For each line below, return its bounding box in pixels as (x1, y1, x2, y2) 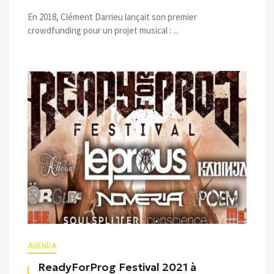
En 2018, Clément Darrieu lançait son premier (28, 10, 197, 23)
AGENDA (28, 241, 56, 250)
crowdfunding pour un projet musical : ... (28, 24, 179, 36)
